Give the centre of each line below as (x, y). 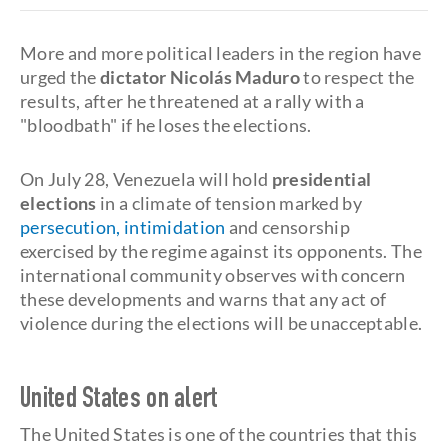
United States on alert (119, 401)
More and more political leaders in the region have (220, 53)
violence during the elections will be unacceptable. (221, 323)
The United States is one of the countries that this (219, 434)
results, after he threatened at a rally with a (192, 101)
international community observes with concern (213, 275)
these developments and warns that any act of (203, 299)
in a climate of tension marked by (229, 203)
